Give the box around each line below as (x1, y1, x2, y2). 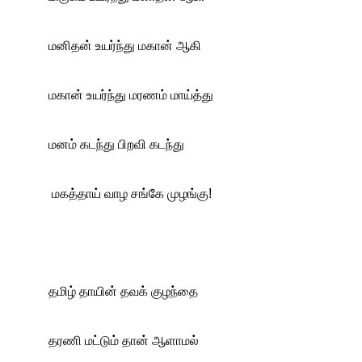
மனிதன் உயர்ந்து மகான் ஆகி (48, 39, 201, 53)
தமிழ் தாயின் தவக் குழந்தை (48, 284, 198, 298)
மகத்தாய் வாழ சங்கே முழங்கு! (52, 187, 212, 200)
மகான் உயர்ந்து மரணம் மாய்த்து (48, 88, 213, 102)
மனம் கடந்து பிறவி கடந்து (48, 137, 184, 151)
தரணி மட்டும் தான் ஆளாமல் (48, 334, 199, 347)
